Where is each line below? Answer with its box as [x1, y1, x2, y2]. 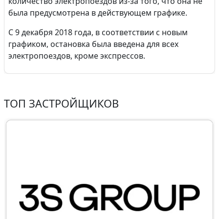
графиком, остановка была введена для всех [8, 39, 178, 49]
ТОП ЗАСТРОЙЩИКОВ [4, 96, 119, 110]
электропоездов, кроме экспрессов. [8, 50, 145, 61]
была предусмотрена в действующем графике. [8, 7, 187, 18]
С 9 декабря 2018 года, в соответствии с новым [8, 27, 188, 38]
